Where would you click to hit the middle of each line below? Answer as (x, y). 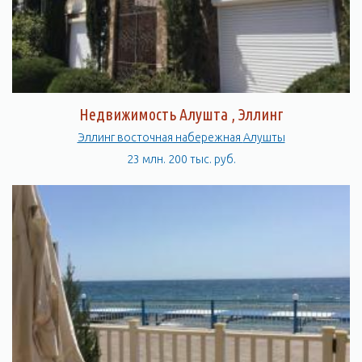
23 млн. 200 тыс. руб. (181, 159)
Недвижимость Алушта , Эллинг (181, 114)
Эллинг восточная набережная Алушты (264, 137)
